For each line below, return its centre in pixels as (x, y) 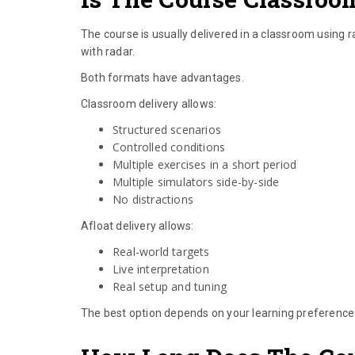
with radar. (108, 52)
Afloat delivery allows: (137, 226)
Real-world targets (161, 252)
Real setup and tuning (170, 287)
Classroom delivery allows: (149, 104)
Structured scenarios (167, 130)
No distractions (153, 200)
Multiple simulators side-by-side (196, 182)
